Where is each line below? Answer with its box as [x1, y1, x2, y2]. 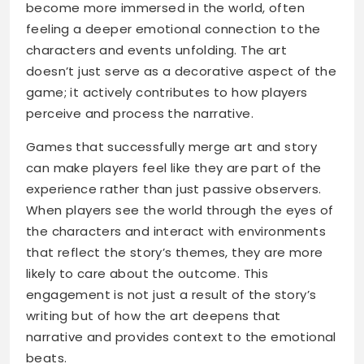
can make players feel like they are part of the [26, 159, 322, 176]
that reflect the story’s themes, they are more [26, 244, 323, 261]
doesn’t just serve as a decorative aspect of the [26, 63, 337, 80]
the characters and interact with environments [26, 223, 326, 240]
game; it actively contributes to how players [26, 84, 308, 101]
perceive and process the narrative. [26, 105, 253, 122]
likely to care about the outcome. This [26, 265, 269, 282]
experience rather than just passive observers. [26, 180, 322, 197]
